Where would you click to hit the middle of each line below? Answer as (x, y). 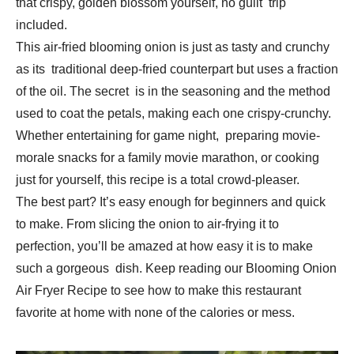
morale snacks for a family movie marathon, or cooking (168, 158)
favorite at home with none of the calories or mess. (155, 313)
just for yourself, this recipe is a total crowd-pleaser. (158, 180)
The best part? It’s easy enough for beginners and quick (174, 202)
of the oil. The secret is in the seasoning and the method (173, 92)
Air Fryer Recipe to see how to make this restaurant (158, 291)
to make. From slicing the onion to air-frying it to (147, 224)
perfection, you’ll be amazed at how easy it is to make (164, 247)
